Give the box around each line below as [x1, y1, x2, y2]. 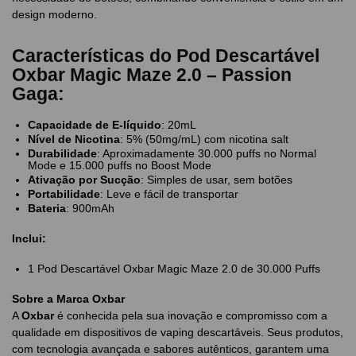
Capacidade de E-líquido [28, 118, 161, 132]
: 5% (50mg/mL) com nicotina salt [120, 133, 288, 146]
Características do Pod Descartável [12, 45, 319, 67]
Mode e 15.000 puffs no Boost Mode [28, 159, 211, 172]
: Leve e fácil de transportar [100, 188, 238, 201]
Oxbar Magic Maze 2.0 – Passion [12, 64, 292, 86]
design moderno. [12, 8, 97, 21]
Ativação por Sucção [28, 173, 141, 187]
